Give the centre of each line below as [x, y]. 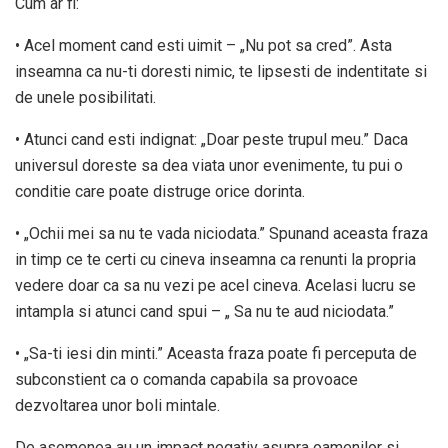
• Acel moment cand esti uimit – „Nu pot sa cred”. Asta [203, 45]
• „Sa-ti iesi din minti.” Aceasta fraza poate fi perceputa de [216, 353]
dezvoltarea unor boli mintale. [117, 405]
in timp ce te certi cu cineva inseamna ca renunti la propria [215, 259]
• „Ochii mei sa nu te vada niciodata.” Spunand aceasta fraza [221, 233]
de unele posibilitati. [85, 97]
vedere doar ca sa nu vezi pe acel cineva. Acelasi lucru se [215, 285]
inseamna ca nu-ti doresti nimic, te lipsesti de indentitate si [221, 71]
